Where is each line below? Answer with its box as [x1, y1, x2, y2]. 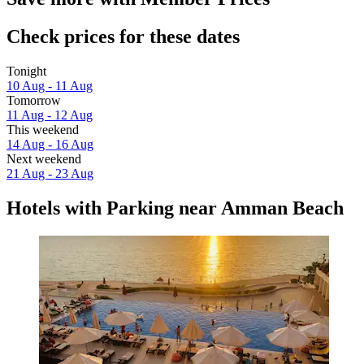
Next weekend [6, 152, 81, 167]
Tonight [6, 64, 46, 79]
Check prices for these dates [6, 26, 240, 48]
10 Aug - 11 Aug [6, 79, 93, 93]
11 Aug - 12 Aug [6, 108, 93, 123]
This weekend [6, 123, 79, 137]
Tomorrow [6, 93, 61, 108]
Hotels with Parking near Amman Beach [6, 197, 344, 219]
